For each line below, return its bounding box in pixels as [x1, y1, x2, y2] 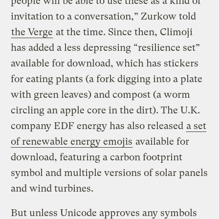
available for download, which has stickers [11, 58, 199, 69]
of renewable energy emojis [11, 136, 133, 148]
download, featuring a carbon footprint [11, 152, 183, 163]
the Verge [11, 26, 53, 38]
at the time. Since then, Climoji [53, 26, 193, 38]
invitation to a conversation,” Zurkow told [11, 11, 197, 22]
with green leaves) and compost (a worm [11, 89, 191, 101]
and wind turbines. [11, 183, 94, 195]
